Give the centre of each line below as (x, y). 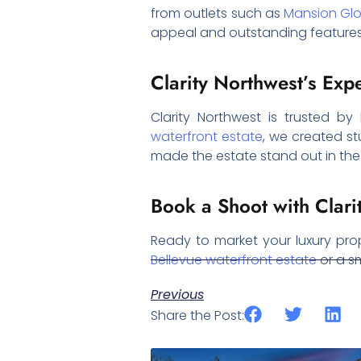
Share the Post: (197, 316)
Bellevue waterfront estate (234, 260)
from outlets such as (218, 13)
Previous (177, 295)
